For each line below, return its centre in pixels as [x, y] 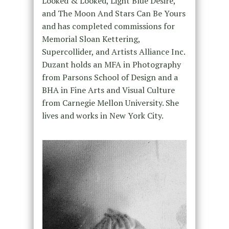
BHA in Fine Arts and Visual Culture [108, 90]
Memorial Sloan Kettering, [91, 39]
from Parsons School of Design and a [110, 77]
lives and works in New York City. [102, 115]
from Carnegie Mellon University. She [110, 102]
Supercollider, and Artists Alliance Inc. [113, 51]
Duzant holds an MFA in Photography [111, 64]
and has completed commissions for [108, 26]
